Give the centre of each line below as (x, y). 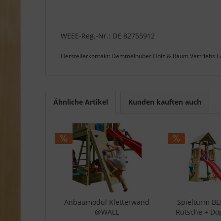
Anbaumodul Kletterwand (107, 202)
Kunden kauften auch (165, 102)
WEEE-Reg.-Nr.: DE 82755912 (108, 36)
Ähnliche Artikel (81, 102)
